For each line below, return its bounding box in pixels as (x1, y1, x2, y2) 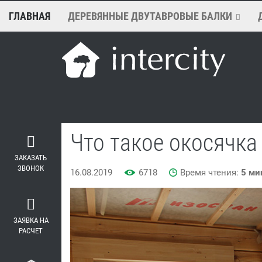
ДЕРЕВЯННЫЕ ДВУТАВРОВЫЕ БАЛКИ (68, 10, 232, 22)
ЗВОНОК (18, 164, 44, 173)
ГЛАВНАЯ (9, 10, 50, 22)
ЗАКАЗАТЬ (15, 153, 47, 162)
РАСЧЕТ (19, 226, 43, 235)
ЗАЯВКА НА (13, 216, 49, 225)
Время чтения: (180, 167, 241, 178)
